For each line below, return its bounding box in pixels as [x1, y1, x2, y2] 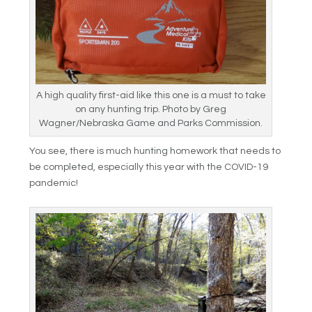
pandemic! [29, 178, 79, 188]
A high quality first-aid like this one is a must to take [36, 90, 266, 100]
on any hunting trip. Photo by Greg [75, 104, 227, 114]
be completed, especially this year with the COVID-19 [29, 162, 269, 172]
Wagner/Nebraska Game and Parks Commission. [39, 118, 263, 128]
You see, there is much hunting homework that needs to [29, 146, 281, 156]
